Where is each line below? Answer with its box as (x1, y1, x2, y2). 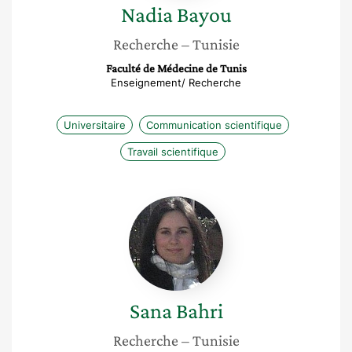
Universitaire (64, 119, 126, 131)
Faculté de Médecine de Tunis (105, 62, 247, 75)
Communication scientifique (146, 119, 282, 131)
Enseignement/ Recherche (111, 76, 241, 89)
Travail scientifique (127, 145, 218, 158)
